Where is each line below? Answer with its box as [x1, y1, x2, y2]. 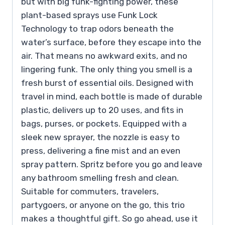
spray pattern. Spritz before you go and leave [21, 159, 202, 170]
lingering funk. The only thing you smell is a [21, 64, 192, 75]
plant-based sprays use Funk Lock [21, 10, 158, 21]
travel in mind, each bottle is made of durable [21, 91, 202, 102]
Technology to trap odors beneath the [21, 24, 174, 34]
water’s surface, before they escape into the [21, 37, 201, 48]
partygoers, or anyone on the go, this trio [21, 200, 185, 210]
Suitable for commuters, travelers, [21, 186, 159, 197]
